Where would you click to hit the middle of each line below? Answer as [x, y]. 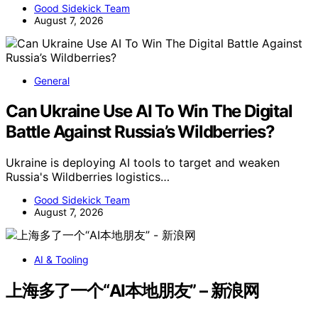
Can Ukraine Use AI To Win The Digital [149, 111]
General [52, 80]
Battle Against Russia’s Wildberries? [140, 131]
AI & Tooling [61, 260]
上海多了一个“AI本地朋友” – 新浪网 [133, 291]
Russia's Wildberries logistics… [88, 177]
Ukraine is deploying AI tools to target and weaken [143, 163]
